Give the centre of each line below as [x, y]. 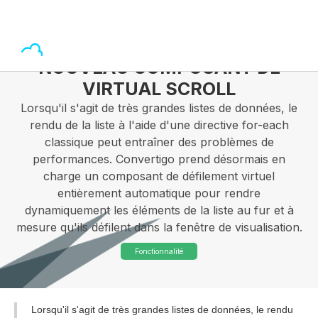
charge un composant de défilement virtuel [159, 176]
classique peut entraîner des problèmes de [159, 142]
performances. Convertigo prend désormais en [159, 159]
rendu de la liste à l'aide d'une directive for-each [159, 125]
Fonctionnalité [159, 251]
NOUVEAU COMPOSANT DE [159, 67]
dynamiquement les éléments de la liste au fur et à [159, 210]
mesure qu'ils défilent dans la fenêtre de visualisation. [159, 227]
